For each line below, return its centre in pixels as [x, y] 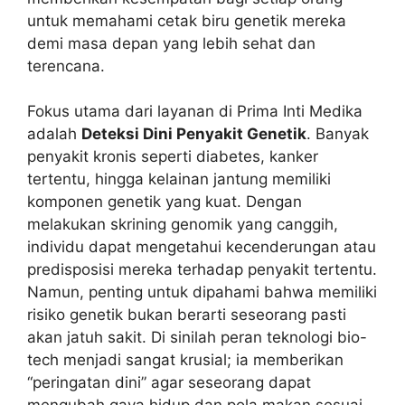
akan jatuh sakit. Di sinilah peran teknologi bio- [197, 338]
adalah [54, 134]
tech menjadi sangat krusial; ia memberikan [185, 360]
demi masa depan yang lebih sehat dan [171, 43]
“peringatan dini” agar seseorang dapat [169, 383]
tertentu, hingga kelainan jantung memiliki [179, 179]
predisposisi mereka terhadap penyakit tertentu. [202, 270]
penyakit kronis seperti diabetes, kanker [173, 157]
